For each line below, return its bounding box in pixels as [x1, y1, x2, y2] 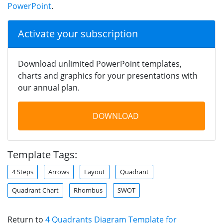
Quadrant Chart [12, 185, 59, 195]
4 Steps [12, 167, 33, 176]
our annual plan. [18, 82, 80, 93]
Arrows [48, 167, 69, 176]
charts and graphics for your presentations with [18, 70, 198, 81]
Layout [84, 167, 105, 176]
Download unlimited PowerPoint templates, [18, 58, 182, 69]
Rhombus [74, 185, 103, 195]
